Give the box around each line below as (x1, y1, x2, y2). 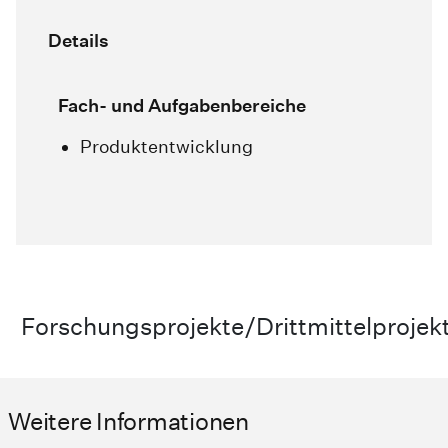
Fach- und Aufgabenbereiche (58, 95, 306, 117)
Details (48, 30, 109, 52)
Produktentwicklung (80, 136, 253, 158)
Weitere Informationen (8, 407, 249, 436)
